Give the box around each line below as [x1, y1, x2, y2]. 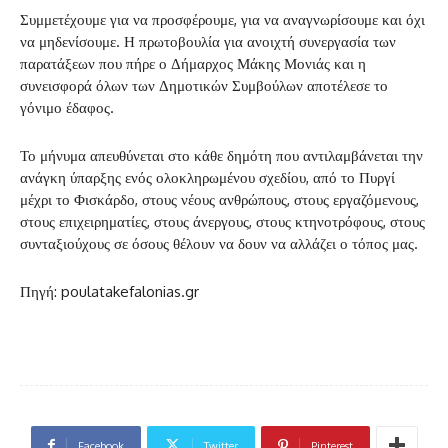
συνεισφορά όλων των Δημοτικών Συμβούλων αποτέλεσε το [20, 75, 388, 95]
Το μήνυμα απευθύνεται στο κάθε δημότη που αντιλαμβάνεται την [20, 145, 423, 165]
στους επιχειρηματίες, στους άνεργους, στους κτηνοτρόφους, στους [20, 211, 425, 231]
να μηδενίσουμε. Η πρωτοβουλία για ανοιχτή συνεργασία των [20, 31, 396, 51]
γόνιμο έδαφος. [20, 97, 114, 117]
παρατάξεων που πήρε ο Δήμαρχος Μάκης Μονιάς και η [20, 53, 366, 73]
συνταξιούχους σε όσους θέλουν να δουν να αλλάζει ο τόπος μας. [20, 233, 418, 253]
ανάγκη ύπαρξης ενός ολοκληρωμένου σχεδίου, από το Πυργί [20, 167, 395, 187]
